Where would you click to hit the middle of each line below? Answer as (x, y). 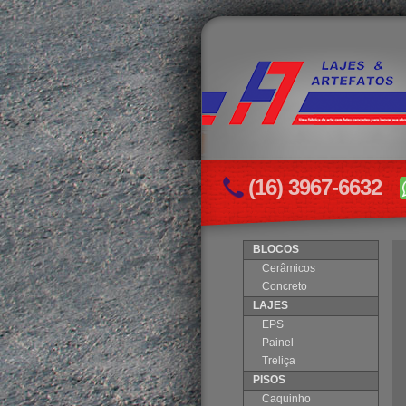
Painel (277, 343)
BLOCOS (275, 249)
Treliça (278, 361)
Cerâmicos (288, 268)
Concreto (284, 286)
